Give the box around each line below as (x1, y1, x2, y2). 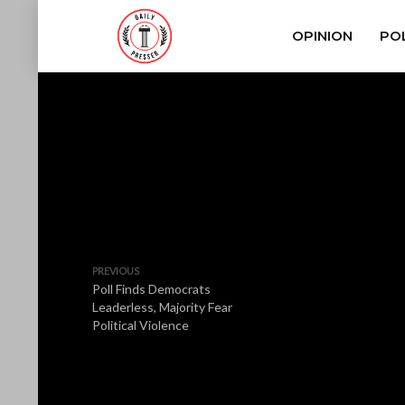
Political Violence (92, 317, 189, 333)
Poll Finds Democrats (92, 281, 211, 297)
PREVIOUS (92, 265, 139, 277)
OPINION (291, 27, 353, 44)
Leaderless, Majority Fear (92, 299, 232, 315)
